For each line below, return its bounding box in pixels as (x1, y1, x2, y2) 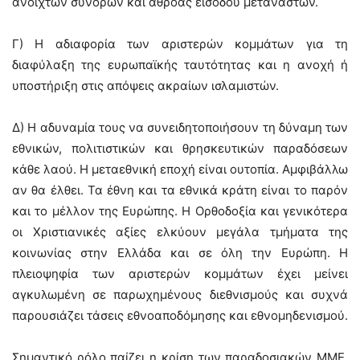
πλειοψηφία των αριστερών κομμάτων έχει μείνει (12, 266, 348, 282)
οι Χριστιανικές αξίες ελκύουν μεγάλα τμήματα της (12, 224, 348, 240)
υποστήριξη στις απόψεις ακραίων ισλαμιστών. (12, 78, 279, 94)
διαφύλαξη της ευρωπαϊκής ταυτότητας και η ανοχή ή (12, 57, 348, 73)
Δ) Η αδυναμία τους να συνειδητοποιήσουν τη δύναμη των (12, 120, 348, 136)
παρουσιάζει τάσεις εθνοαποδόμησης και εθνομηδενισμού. (12, 308, 348, 324)
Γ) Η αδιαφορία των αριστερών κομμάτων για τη (12, 36, 348, 52)
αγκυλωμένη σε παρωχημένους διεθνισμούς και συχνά (12, 287, 348, 303)
